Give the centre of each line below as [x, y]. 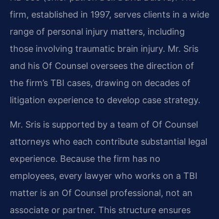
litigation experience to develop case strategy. [105, 100]
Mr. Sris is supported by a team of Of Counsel [104, 124]
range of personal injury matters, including [97, 32]
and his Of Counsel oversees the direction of [102, 66]
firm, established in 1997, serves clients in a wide [109, 15]
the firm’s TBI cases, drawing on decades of [100, 83]
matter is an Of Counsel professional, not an [101, 193]
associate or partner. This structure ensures [100, 210]
